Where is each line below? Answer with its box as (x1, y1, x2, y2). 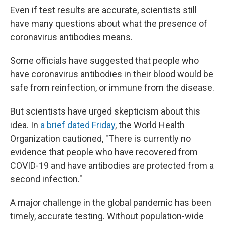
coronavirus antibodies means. (10, 32, 133, 42)
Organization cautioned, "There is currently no (10, 133, 191, 144)
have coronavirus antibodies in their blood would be (10, 69, 213, 79)
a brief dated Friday (40, 120, 115, 130)
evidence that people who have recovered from (10, 147, 198, 157)
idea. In (10, 120, 40, 130)
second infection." (10, 174, 82, 184)
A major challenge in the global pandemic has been (10, 197, 211, 208)
